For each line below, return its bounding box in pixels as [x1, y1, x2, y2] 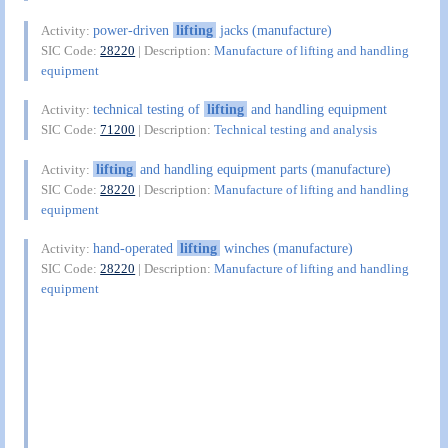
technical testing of [93, 101, 205, 118]
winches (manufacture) [219, 240, 353, 257]
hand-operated [93, 240, 178, 257]
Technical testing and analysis [214, 122, 378, 138]
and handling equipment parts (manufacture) [135, 160, 391, 177]
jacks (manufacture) [215, 21, 332, 38]
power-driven [93, 21, 174, 38]
